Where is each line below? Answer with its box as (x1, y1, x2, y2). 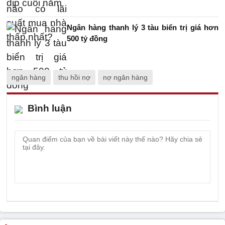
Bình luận (28, 103, 72, 114)
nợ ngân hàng (103, 73, 148, 81)
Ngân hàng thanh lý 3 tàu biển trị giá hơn (67, 23, 218, 32)
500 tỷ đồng (67, 34, 107, 43)
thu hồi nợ (58, 73, 90, 81)
